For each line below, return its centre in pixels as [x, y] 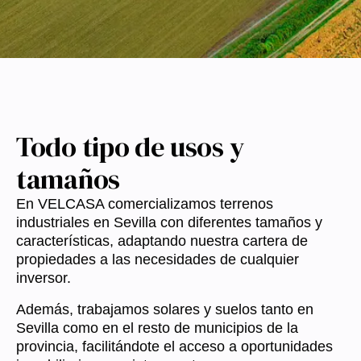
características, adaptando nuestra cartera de [162, 241]
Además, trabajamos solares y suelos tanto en [165, 309]
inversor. [44, 278]
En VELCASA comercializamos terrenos [145, 204]
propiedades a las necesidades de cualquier [158, 259]
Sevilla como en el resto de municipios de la [157, 328]
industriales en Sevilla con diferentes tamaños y [169, 222]
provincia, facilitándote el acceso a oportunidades [174, 346]
